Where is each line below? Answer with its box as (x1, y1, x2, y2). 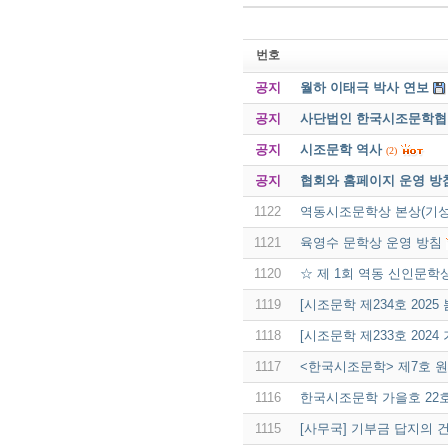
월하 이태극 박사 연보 (299, 79, 429, 95)
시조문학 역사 (299, 141, 382, 157)
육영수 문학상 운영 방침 (299, 234, 442, 250)
